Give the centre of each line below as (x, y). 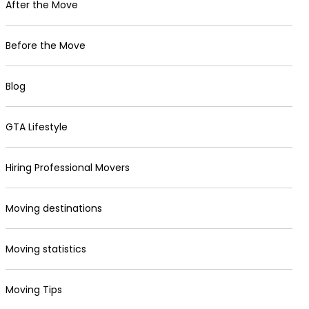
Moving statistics (46, 249)
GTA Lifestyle (37, 127)
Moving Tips (34, 290)
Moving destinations (54, 208)
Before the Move (46, 46)
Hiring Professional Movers (68, 168)
